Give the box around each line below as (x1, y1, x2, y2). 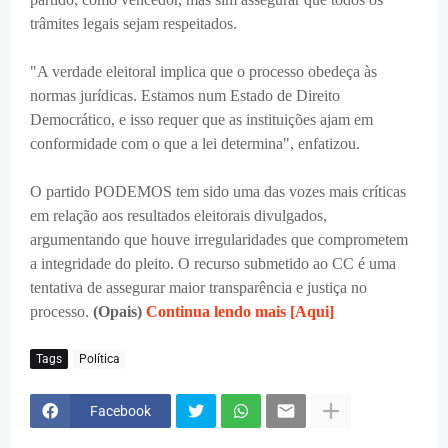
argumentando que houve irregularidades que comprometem (30, 231, 408, 249)
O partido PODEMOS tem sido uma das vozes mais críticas (30, 183, 406, 201)
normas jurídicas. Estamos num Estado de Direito (30, 87, 340, 105)
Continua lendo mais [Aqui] (146, 303, 334, 321)
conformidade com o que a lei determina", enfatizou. (30, 135, 360, 153)
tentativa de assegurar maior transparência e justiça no (30, 279, 367, 297)
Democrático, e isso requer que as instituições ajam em (30, 111, 373, 129)
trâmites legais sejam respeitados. (30, 15, 237, 33)
